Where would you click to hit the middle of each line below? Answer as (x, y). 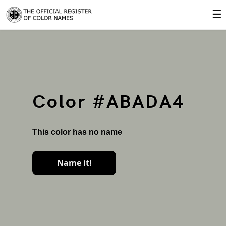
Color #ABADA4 (109, 103)
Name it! (74, 163)
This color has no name (77, 132)
